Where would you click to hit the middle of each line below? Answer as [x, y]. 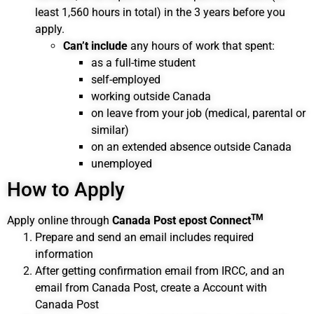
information [64, 254]
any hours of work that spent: [201, 46]
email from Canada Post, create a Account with [151, 288]
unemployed [122, 164]
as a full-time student [143, 63]
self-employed [126, 80]
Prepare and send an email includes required [144, 237]
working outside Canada [151, 96]
